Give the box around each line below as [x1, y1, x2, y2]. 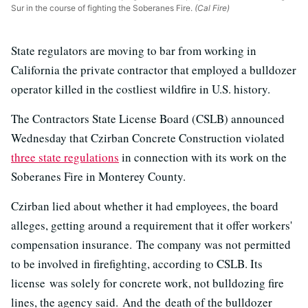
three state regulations [11, 149, 119, 166]
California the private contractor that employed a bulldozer [11, 62, 296, 78]
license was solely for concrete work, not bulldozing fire [11, 275, 284, 291]
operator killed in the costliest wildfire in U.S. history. [11, 81, 270, 98]
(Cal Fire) [192, 3, 230, 14]
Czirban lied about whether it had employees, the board [11, 198, 278, 214]
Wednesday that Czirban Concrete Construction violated [11, 130, 285, 146]
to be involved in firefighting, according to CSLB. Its [11, 256, 263, 272]
